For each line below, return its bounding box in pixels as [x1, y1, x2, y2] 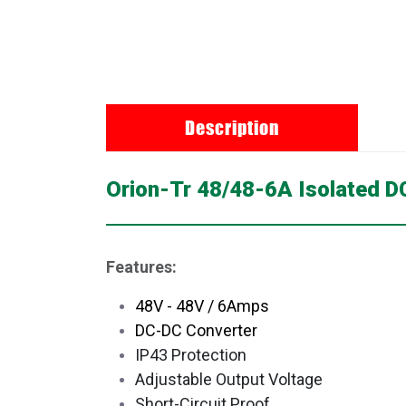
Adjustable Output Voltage [135, 369, 323, 389]
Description [184, 113, 279, 141]
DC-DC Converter [135, 320, 257, 340]
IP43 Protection [135, 344, 246, 364]
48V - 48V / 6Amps [135, 295, 269, 315]
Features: [106, 256, 177, 276]
